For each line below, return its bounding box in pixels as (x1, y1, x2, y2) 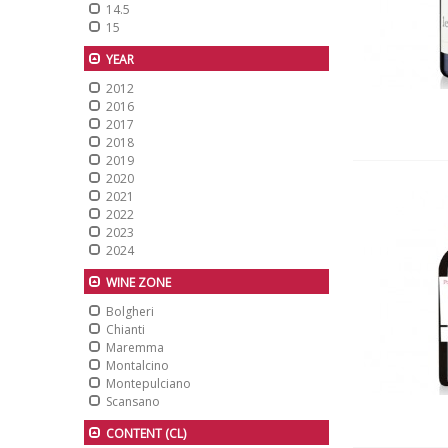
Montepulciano (106, 375, 191, 392)
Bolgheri (106, 303, 154, 320)
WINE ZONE (106, 274, 171, 291)
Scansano (106, 393, 160, 410)
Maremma (106, 339, 164, 356)
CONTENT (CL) (106, 425, 186, 442)
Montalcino (106, 357, 169, 374)
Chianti (106, 321, 145, 338)
